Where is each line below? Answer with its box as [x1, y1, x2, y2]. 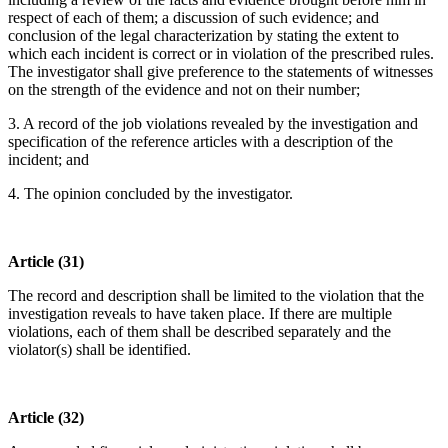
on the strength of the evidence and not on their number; [8, 81, 360, 99]
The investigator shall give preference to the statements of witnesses [8, 63, 433, 81]
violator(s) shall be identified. [8, 341, 191, 359]
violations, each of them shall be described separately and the [8, 323, 391, 341]
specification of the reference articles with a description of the [8, 133, 393, 151]
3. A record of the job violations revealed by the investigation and [8, 115, 418, 133]
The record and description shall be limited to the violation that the [8, 287, 424, 305]
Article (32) [8, 409, 84, 427]
